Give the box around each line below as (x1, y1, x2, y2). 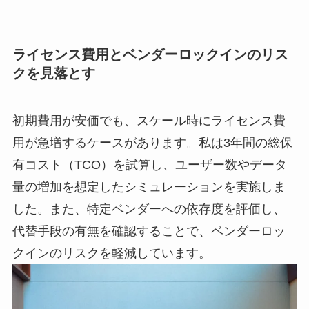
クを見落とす (12, 65, 95, 81)
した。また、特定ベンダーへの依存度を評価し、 (12, 202, 286, 217)
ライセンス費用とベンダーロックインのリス (12, 46, 288, 62)
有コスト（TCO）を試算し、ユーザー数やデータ (12, 158, 287, 172)
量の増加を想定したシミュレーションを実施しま (12, 180, 286, 195)
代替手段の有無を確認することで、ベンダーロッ (12, 224, 286, 239)
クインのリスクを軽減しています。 (12, 246, 211, 261)
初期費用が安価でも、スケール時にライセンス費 (12, 114, 286, 128)
